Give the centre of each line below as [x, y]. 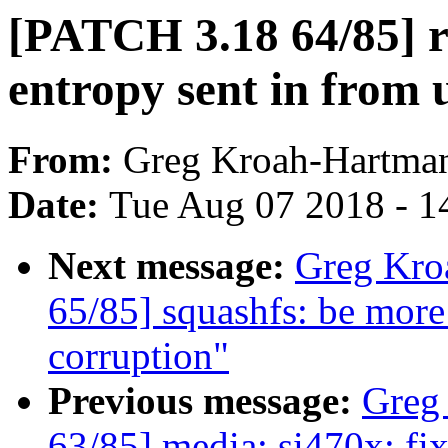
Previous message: [205, 401]
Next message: [171, 266]
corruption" [138, 356]
